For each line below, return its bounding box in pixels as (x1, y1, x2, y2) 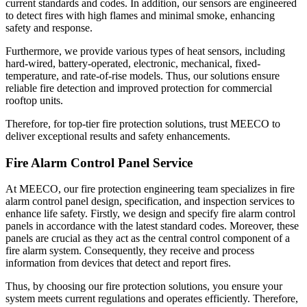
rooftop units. (5, 95, 63, 107)
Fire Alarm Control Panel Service (5, 155, 193, 170)
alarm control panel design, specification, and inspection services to (5, 195, 295, 208)
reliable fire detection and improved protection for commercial (5, 82, 272, 95)
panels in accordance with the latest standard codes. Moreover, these (5, 220, 299, 232)
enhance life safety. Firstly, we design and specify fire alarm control (5, 208, 295, 220)
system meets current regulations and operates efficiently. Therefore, (5, 293, 298, 305)
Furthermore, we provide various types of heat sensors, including (5, 45, 285, 58)
